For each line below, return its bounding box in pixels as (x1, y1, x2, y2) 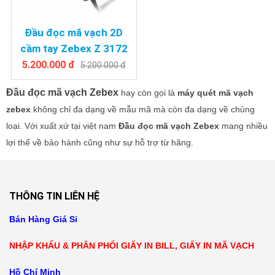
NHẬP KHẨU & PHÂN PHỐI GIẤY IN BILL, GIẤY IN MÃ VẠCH (9, 240, 254, 250)
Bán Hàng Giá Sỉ (9, 214, 77, 224)
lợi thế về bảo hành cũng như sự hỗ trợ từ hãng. (6, 137, 193, 147)
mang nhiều (219, 120, 268, 131)
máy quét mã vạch (177, 87, 254, 98)
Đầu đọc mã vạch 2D (25, 26, 123, 39)
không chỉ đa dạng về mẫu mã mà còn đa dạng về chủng (31, 104, 255, 114)
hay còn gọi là (118, 87, 177, 98)
